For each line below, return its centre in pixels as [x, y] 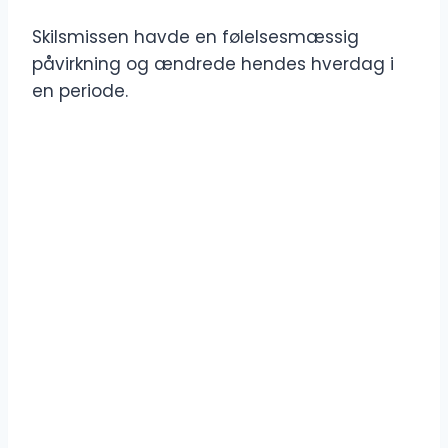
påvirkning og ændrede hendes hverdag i [213, 64]
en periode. [80, 91]
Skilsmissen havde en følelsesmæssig [195, 37]
